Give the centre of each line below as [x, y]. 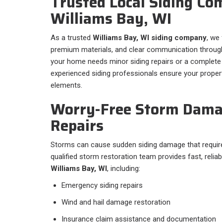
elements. [66, 85]
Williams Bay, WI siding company [150, 38]
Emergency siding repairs [102, 186]
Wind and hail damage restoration [116, 202]
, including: [124, 169]
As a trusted [72, 38]
